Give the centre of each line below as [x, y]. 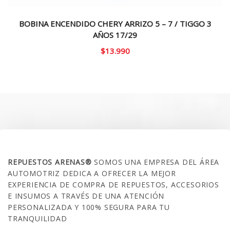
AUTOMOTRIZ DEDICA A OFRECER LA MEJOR [92, 173]
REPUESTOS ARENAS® [51, 162]
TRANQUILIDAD [37, 218]
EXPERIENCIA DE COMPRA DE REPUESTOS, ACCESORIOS [113, 184]
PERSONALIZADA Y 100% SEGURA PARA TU [89, 207]
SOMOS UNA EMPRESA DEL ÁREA [157, 162]
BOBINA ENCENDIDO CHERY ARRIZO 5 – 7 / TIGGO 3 [115, 24]
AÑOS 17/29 [115, 35]
